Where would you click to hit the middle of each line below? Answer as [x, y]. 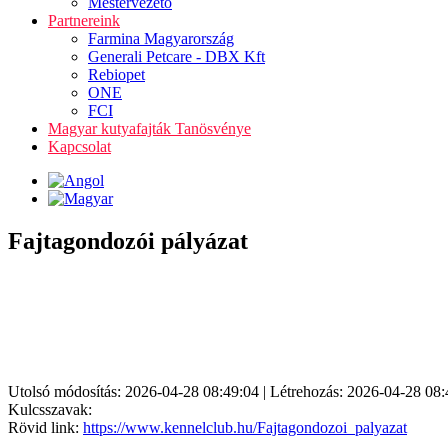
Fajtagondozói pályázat [128, 240]
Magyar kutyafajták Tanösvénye [149, 128]
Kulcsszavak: [50, 409]
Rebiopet [116, 74]
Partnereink [84, 20]
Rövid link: [45, 427]
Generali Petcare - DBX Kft [176, 56]
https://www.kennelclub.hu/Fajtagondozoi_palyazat [245, 427]
